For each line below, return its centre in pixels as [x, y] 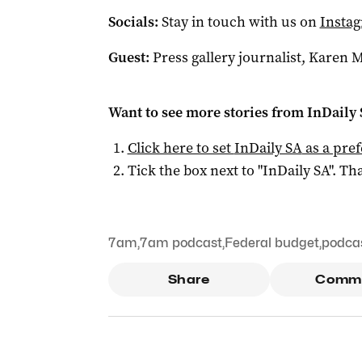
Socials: [133, 22]
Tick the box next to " [195, 170]
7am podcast [181, 243]
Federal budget [271, 243]
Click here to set [181, 148]
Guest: [128, 57]
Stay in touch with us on [240, 22]
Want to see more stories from [207, 112]
